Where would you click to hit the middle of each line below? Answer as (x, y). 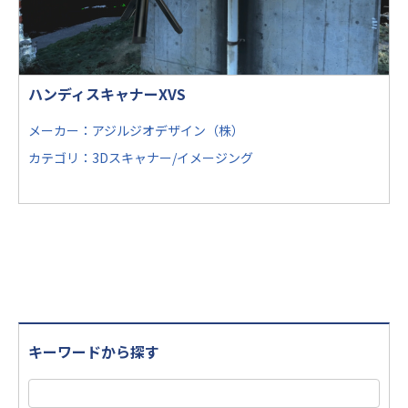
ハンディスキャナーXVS (107, 94)
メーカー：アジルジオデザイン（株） (136, 131)
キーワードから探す (94, 352)
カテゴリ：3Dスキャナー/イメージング (141, 158)
